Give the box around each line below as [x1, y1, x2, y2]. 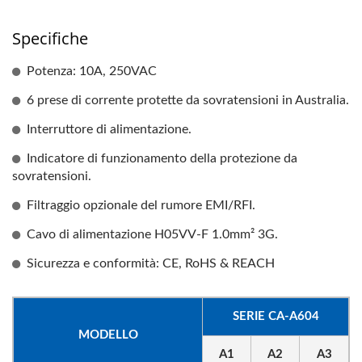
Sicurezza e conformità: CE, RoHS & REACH [27, 257, 275, 270]
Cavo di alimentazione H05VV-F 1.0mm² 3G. [27, 228, 278, 241]
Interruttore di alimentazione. [27, 123, 192, 136]
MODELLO [78, 329, 138, 341]
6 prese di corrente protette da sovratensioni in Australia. [27, 94, 349, 107]
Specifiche [12, 27, 88, 49]
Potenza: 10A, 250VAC [27, 65, 157, 78]
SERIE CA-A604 [232, 310, 319, 322]
